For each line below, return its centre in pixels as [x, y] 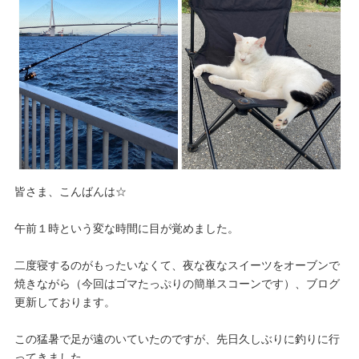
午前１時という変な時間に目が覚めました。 [126, 228]
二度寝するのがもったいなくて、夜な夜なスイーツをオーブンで [177, 265]
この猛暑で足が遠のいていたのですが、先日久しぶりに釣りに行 [177, 339]
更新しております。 [65, 302]
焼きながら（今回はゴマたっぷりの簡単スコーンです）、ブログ [177, 283]
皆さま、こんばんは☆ [70, 191]
